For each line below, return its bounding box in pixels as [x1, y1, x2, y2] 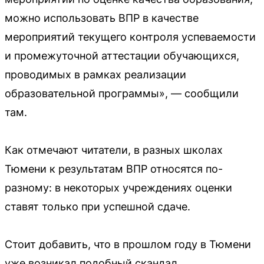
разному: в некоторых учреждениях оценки [5, 181, 232, 194]
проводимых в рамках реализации [5, 68, 186, 81]
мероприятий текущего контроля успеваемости [5, 30, 256, 43]
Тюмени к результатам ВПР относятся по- [5, 162, 223, 175]
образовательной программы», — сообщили [5, 87, 239, 100]
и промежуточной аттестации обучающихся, [5, 49, 239, 62]
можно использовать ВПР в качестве [5, 11, 199, 24]
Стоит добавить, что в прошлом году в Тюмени [5, 237, 251, 250]
